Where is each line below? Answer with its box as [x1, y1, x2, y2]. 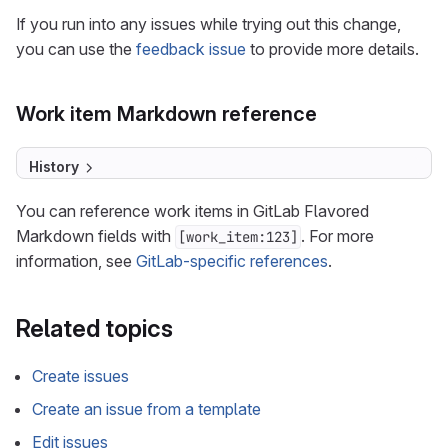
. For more [301, 226, 374, 246]
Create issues [32, 366, 129, 386]
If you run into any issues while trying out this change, [16, 14, 401, 34]
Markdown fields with [16, 226, 175, 246]
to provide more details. [246, 39, 419, 59]
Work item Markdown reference [16, 102, 317, 126]
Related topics [16, 314, 173, 343]
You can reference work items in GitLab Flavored [16, 201, 369, 221]
